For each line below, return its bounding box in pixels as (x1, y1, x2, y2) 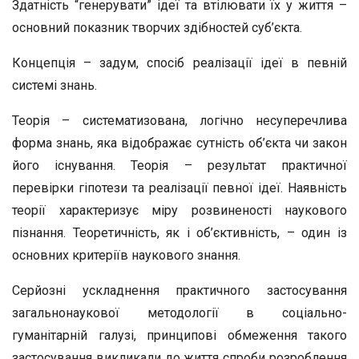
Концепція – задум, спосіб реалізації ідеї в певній (12, 55, 347, 71)
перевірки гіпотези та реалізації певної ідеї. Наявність (12, 180, 347, 196)
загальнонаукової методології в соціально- (12, 305, 347, 321)
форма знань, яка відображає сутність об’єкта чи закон (12, 135, 347, 151)
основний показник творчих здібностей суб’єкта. (12, 20, 302, 35)
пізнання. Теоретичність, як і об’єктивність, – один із (12, 225, 347, 240)
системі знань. (12, 78, 97, 93)
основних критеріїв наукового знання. (12, 248, 240, 263)
